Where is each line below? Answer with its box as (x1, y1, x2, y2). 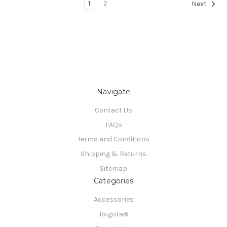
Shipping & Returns (81, 149, 146, 159)
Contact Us (95, 105, 132, 115)
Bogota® (99, 210, 128, 219)
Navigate (97, 87, 130, 96)
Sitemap (100, 164, 127, 173)
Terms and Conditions (78, 135, 149, 144)
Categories (93, 176, 134, 186)
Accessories (93, 195, 134, 204)
